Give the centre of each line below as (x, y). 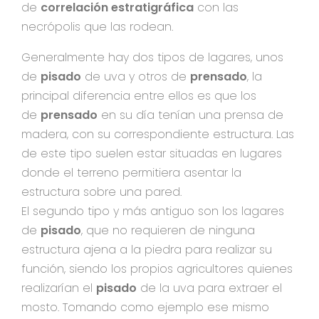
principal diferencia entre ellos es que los (139, 95)
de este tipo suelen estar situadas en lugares (152, 153)
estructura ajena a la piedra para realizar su (147, 249)
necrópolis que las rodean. (97, 26)
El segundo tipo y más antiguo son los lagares (153, 211)
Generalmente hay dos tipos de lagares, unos (152, 57)
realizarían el (59, 288)
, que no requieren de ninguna (168, 230)
